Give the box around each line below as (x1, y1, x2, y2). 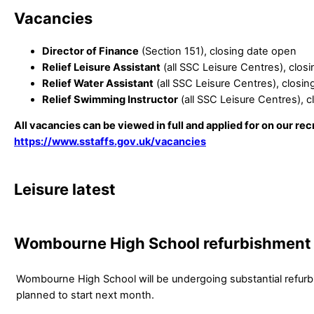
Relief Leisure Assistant (42, 60, 161, 74)
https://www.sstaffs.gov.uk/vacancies (14, 135, 206, 149)
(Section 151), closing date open (139, 44, 296, 57)
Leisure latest (14, 180, 116, 199)
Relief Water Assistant (42, 76, 153, 90)
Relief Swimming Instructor (42, 93, 178, 106)
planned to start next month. (16, 288, 154, 301)
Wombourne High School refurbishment (14, 234, 311, 253)
